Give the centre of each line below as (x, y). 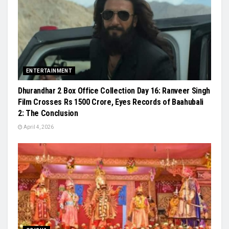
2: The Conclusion (48, 113)
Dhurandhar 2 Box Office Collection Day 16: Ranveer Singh (114, 91)
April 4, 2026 (38, 127)
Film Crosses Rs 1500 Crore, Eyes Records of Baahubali (111, 102)
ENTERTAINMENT (49, 71)
